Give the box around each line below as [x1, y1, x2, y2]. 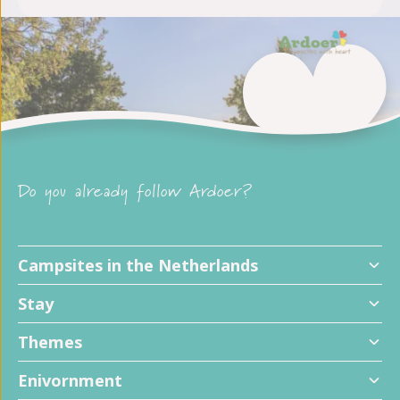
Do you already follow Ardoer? [18, 182, 254, 207]
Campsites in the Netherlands [18, 254, 258, 276]
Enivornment [18, 370, 122, 391]
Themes [18, 331, 82, 353]
